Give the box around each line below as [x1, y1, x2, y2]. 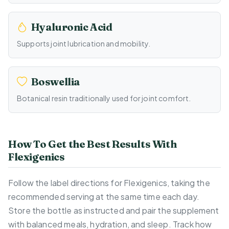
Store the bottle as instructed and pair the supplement [8, 205, 219, 216]
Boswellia [31, 75, 81, 88]
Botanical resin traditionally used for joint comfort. [17, 94, 191, 103]
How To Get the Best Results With [8, 138, 177, 151]
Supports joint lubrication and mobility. [17, 39, 151, 49]
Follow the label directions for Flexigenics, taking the [8, 177, 210, 189]
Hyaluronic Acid [31, 20, 112, 34]
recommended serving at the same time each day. [8, 191, 200, 202]
